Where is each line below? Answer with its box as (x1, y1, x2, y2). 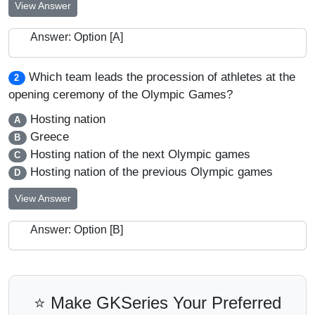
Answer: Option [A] (30, 31, 123, 43)
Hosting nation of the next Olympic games (26, 148, 250, 161)
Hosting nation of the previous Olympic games (26, 165, 273, 179)
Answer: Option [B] (30, 224, 123, 236)
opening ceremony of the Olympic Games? (8, 88, 233, 101)
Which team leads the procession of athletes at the (28, 70, 295, 84)
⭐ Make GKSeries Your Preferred (34, 293, 281, 312)
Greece (26, 130, 69, 143)
